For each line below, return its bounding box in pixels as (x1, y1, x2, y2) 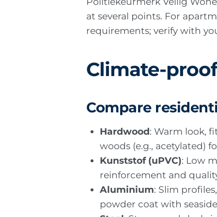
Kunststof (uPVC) (100, 155, 182, 166)
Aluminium (100, 184, 155, 195)
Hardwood (100, 125, 150, 137)
